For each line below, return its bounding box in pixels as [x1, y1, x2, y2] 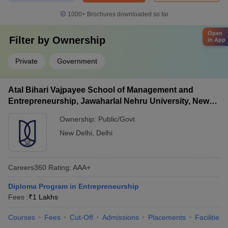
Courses [8, 213, 35, 221]
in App [208, 36, 225, 43]
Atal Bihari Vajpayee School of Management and [8, 85, 193, 94]
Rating [46, 163, 69, 172]
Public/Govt [98, 115, 135, 123]
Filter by [9, 35, 52, 46]
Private [15, 57, 38, 65]
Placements [148, 213, 186, 221]
